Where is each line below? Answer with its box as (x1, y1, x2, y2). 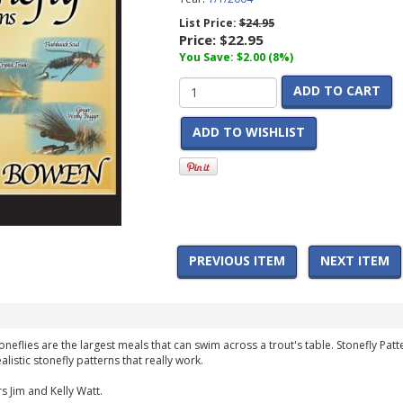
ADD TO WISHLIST (192, 123, 305, 140)
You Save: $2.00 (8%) (178, 49, 293, 65)
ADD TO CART (292, 82, 381, 99)
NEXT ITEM (320, 252, 390, 269)
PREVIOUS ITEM (189, 252, 285, 269)
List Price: (178, 15, 239, 31)
